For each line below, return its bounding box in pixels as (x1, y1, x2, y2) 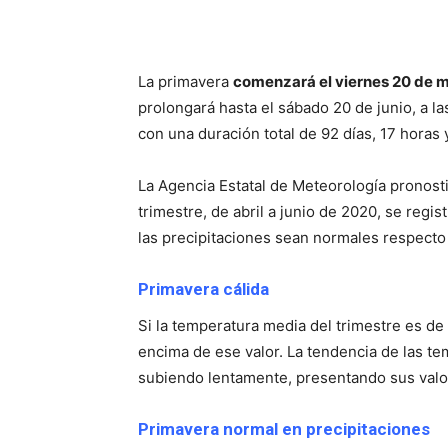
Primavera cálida (138, 279, 269, 300)
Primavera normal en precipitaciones (138, 419, 430, 440)
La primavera (138, 72, 233, 92)
